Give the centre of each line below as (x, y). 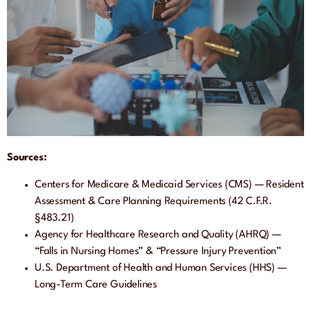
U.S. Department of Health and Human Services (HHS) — (161, 268)
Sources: (27, 158)
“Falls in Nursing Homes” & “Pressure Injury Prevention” (158, 251)
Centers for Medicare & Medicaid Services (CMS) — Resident (169, 185)
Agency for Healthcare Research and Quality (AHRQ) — (158, 235)
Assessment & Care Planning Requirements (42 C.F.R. (153, 201)
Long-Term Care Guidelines (96, 285)
